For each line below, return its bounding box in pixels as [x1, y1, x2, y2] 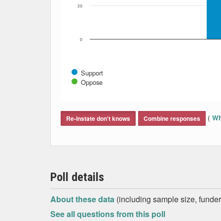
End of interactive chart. [61, 99, 143, 110]
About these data [50, 193, 116, 205]
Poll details [50, 170, 104, 184]
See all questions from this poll [50, 208, 165, 220]
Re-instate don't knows [66, 114, 130, 123]
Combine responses [144, 114, 200, 123]
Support [81, 68, 103, 77]
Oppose [81, 77, 103, 87]
